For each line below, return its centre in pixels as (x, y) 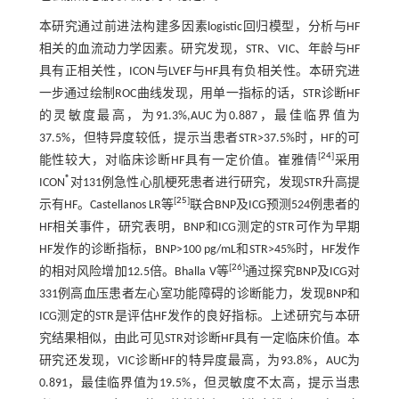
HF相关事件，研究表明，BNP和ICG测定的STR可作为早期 (199, 227)
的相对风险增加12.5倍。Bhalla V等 (134, 272)
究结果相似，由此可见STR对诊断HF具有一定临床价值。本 (199, 338)
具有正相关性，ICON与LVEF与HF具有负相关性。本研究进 (199, 71)
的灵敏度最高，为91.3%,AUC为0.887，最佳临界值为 (199, 116)
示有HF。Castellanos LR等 (106, 205)
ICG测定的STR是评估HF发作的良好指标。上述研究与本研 (199, 316)
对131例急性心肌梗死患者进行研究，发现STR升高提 (215, 183)
